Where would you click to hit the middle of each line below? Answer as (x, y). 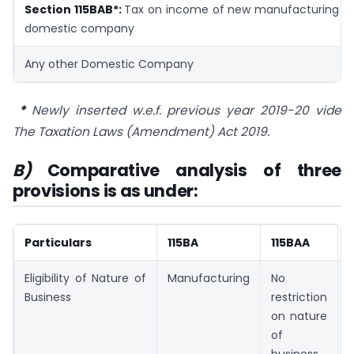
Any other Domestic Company (109, 64)
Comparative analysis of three (194, 171)
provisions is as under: (105, 191)
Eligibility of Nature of (85, 279)
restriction (299, 298)
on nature (299, 316)
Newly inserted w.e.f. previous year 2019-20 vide (183, 111)
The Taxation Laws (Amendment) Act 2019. (141, 132)
